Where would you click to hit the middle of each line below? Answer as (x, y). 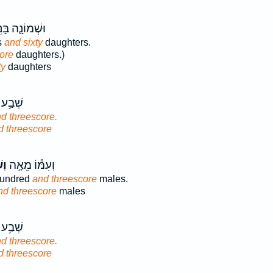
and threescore (64, 179)
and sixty (23, 42)
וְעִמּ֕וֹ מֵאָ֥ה (30, 165)
